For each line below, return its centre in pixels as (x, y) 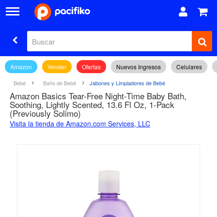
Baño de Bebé (60, 83)
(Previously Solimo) (45, 113)
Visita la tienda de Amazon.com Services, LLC (80, 124)
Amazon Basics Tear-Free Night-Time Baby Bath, (98, 96)
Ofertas (91, 67)
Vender (57, 67)
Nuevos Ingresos (139, 67)
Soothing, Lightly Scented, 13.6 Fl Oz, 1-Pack (92, 104)
